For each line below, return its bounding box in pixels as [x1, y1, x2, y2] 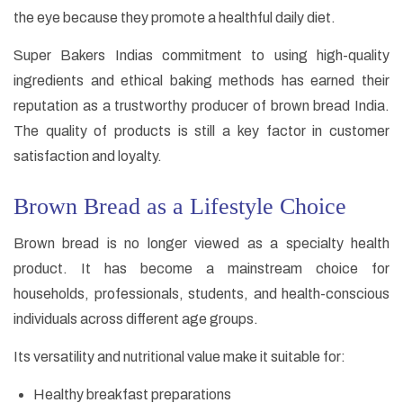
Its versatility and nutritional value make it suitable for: [13, 349, 345, 365]
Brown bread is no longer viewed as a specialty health [13, 236, 390, 252]
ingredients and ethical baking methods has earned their [13, 73, 390, 89]
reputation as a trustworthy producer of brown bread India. [13, 98, 390, 114]
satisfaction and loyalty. [13, 148, 162, 165]
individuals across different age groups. [13, 311, 258, 327]
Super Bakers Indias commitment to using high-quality [13, 48, 390, 64]
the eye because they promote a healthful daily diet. [13, 10, 336, 26]
